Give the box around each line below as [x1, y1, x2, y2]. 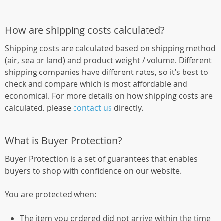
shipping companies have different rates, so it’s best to [5, 67, 208, 77]
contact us [73, 102, 112, 113]
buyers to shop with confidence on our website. [5, 165, 182, 176]
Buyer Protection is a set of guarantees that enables [5, 153, 198, 164]
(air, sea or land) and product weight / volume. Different [5, 55, 212, 66]
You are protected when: [5, 189, 96, 200]
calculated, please [5, 102, 73, 113]
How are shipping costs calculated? [5, 23, 165, 37]
